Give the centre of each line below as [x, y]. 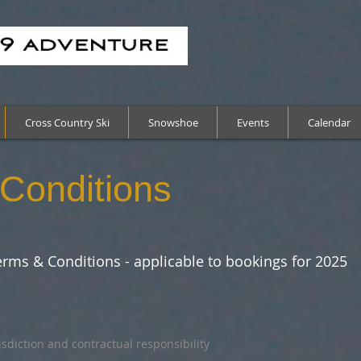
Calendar [329, 122]
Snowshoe [173, 122]
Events [253, 122]
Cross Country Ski [67, 122]
